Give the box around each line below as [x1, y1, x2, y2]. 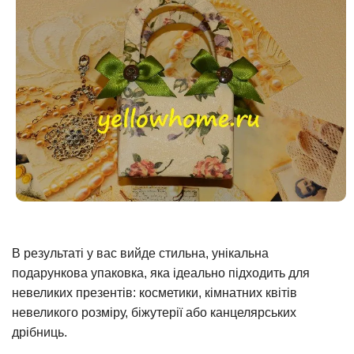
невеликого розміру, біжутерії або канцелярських [12, 306, 296, 320]
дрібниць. [12, 326, 67, 340]
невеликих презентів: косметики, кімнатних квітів [12, 286, 297, 300]
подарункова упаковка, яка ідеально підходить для [12, 266, 310, 281]
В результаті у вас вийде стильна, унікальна [12, 247, 269, 261]
